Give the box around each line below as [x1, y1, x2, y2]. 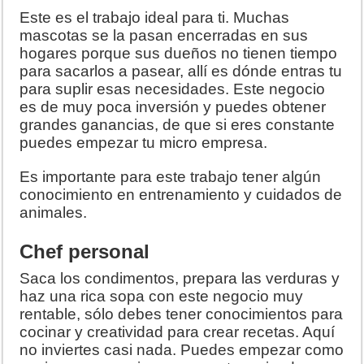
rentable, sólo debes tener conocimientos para [19, 305, 344, 323]
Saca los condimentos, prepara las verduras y [19, 269, 340, 287]
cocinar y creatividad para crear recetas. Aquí [19, 323, 336, 340]
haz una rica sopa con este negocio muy [19, 287, 304, 305]
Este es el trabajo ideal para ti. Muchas [19, 8, 290, 26]
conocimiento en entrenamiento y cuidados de [19, 185, 343, 203]
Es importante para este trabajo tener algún [19, 167, 322, 185]
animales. [19, 203, 88, 221]
